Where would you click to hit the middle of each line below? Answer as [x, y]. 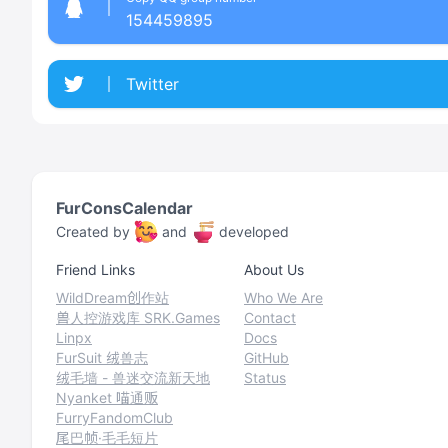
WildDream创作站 [112, 297]
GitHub [266, 357]
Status [265, 377]
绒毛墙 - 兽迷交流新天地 [133, 377]
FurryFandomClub [114, 417]
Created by [93, 231]
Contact [270, 317]
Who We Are [283, 297]
